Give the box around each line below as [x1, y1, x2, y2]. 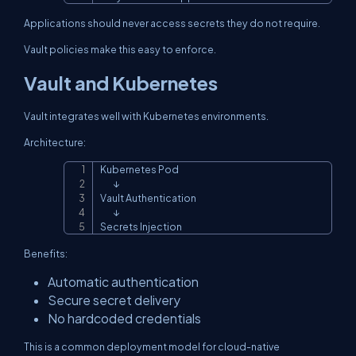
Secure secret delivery [48, 292, 180, 308]
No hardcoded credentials [48, 311, 201, 326]
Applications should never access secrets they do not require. [24, 17, 320, 29]
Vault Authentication [100, 192, 196, 204]
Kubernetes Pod [100, 163, 179, 176]
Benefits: [24, 247, 68, 260]
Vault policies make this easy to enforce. [24, 43, 216, 56]
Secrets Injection [100, 220, 182, 233]
